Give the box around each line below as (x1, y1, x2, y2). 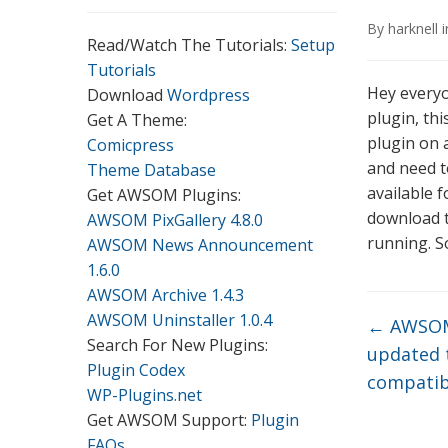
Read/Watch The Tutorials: (87, 34, 291, 56)
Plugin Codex (87, 359, 185, 381)
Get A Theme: (87, 109, 187, 131)
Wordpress (167, 84, 250, 106)
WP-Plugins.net (87, 384, 202, 406)
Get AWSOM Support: (87, 409, 251, 431)
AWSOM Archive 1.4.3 (87, 284, 244, 306)
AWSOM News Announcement (87, 234, 313, 256)
